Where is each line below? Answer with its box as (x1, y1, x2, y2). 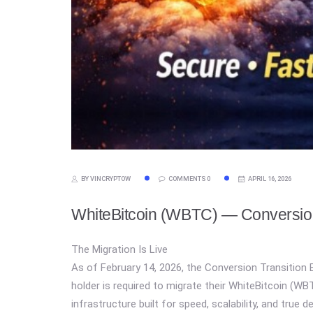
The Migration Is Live (71, 243, 168, 256)
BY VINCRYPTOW (80, 174, 131, 182)
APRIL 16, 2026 (247, 174, 291, 182)
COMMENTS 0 (167, 174, 210, 182)
